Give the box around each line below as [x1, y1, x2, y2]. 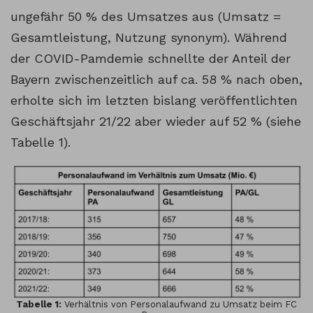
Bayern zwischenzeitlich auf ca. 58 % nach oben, [10, 72, 303, 87]
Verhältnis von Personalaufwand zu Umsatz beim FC [64, 299, 297, 310]
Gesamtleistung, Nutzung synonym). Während [10, 30, 287, 45]
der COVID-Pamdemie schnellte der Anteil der [10, 51, 291, 66]
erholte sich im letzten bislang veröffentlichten [10, 93, 298, 108]
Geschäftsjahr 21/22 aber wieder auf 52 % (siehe [10, 114, 301, 129]
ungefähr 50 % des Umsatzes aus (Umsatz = [10, 9, 281, 24]
